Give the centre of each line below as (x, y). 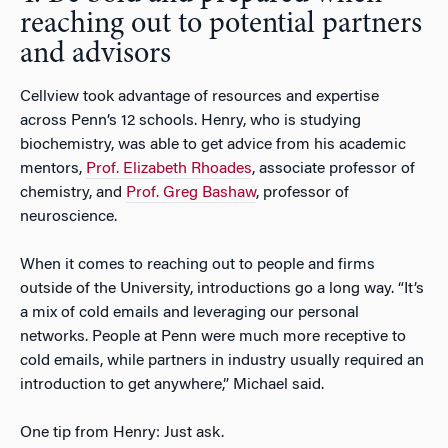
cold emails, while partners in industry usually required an (222, 360)
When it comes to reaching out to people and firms (197, 264)
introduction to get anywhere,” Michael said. (172, 384)
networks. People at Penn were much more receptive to (213, 336)
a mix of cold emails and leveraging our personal (189, 312)
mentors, (53, 168)
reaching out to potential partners (221, 24)
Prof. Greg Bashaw (191, 192)
